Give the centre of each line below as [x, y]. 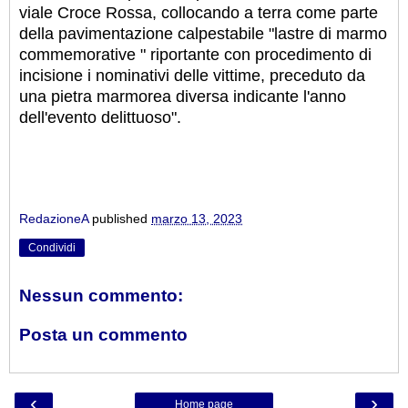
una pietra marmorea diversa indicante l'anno [183, 97]
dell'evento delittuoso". [100, 118]
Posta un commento [103, 335]
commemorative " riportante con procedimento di [195, 55]
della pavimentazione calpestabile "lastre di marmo [203, 34]
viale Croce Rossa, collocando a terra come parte [199, 13]
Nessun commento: [101, 295]
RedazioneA [54, 219]
